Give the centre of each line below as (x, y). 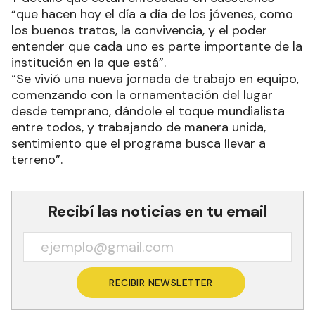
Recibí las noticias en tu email (157, 211)
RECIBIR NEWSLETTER (161, 282)
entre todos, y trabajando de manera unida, (139, 127)
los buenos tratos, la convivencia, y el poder (139, 30)
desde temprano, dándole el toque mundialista (148, 111)
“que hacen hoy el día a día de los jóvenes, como (152, 14)
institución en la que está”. (90, 62)
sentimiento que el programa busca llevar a (139, 143)
